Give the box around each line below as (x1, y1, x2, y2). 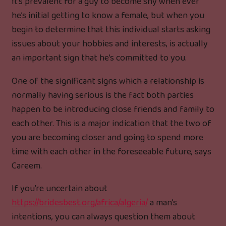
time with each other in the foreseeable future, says (12, 144, 211, 159)
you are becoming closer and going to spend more (12, 130, 203, 145)
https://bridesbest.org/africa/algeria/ (12, 196, 148, 210)
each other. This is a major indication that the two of (12, 116, 211, 131)
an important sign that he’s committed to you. (12, 50, 187, 65)
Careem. (12, 158, 42, 173)
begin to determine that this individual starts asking (12, 22, 210, 37)
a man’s (148, 196, 177, 210)
